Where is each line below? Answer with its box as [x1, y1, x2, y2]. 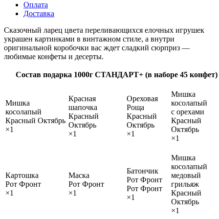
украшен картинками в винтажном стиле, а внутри [4, 34, 175, 43]
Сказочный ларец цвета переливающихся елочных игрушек [4, 25, 204, 34]
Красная [68, 94, 96, 103]
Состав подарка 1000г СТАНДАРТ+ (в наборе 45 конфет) [15, 70, 218, 79]
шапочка [68, 103, 97, 111]
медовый [171, 171, 201, 179]
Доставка [23, 9, 54, 18]
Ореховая [127, 94, 158, 103]
